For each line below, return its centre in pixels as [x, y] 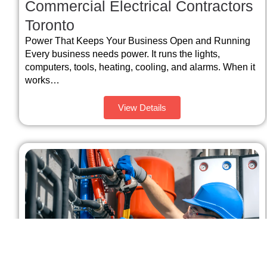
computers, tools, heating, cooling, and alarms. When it [140, 67]
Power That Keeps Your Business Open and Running [138, 41]
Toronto [50, 25]
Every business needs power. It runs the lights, [122, 54]
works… [42, 80]
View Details [142, 107]
